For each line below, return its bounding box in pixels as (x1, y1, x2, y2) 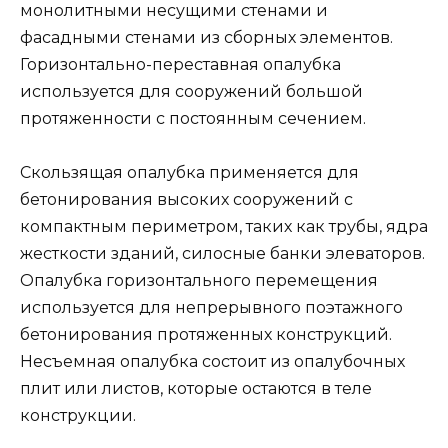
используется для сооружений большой (20, 82, 363, 101)
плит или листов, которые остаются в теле (20, 379, 372, 399)
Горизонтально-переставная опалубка (20, 55, 341, 74)
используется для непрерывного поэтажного (20, 298, 403, 318)
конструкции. (20, 406, 136, 426)
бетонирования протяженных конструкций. (20, 325, 392, 345)
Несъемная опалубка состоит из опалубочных (20, 352, 405, 372)
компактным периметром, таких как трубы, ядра (20, 217, 428, 237)
